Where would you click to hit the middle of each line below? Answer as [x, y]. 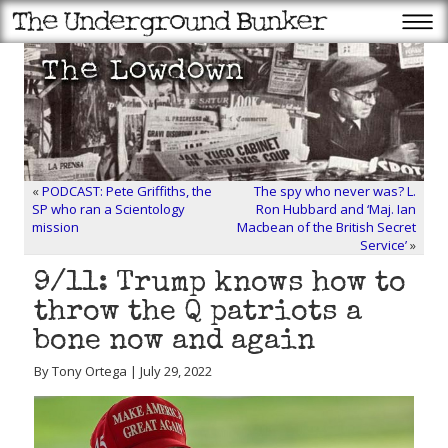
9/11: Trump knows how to [220, 284]
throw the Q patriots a [198, 313]
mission [55, 227]
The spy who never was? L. [335, 191]
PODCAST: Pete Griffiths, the [127, 191]
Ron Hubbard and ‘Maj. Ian [336, 209]
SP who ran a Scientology [108, 209]
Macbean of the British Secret [326, 227]
